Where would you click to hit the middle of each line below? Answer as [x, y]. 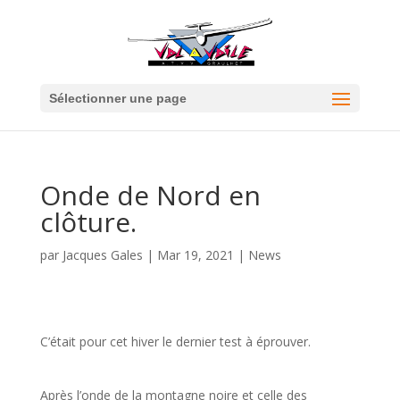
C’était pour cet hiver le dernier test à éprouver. [175, 342]
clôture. [88, 222]
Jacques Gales [102, 255]
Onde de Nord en [150, 196]
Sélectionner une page [117, 99]
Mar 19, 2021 [195, 255]
